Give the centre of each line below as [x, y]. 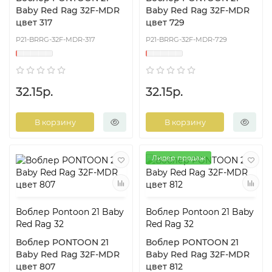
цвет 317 [34, 23]
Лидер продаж [178, 158]
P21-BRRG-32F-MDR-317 [56, 40]
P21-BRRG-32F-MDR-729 [186, 40]
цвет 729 [165, 23]
